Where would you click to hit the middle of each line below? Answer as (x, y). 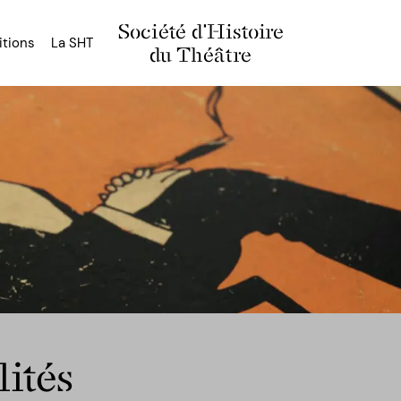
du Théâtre (200, 55)
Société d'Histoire (200, 31)
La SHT (72, 43)
